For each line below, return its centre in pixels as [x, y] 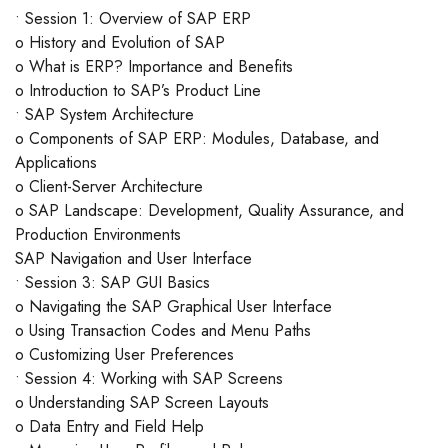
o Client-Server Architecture [109, 187]
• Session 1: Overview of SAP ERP [133, 19]
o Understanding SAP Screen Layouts [142, 403]
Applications [56, 163]
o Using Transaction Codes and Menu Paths [163, 331]
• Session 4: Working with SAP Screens [149, 379]
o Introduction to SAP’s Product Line [138, 91]
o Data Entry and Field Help [109, 427]
